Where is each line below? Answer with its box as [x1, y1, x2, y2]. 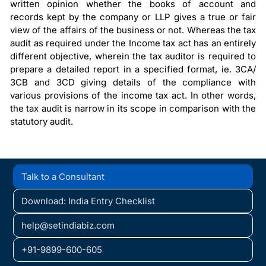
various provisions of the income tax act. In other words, [10, 90, 256, 102]
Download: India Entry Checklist [21, 195, 156, 207]
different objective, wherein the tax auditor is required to [10, 50, 256, 62]
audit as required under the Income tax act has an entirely [10, 37, 256, 49]
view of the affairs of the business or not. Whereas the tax [10, 24, 256, 36]
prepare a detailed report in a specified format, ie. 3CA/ [10, 64, 256, 75]
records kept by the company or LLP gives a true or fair [10, 11, 256, 23]
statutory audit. [10, 116, 73, 128]
